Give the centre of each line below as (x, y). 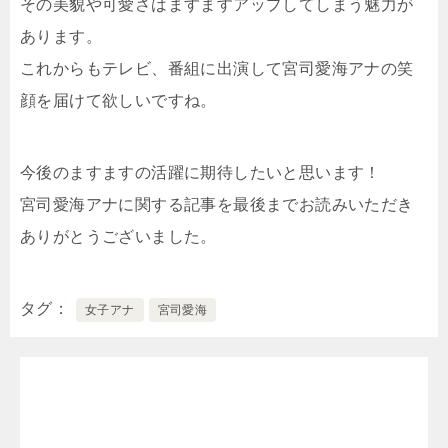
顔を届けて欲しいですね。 (118, 100)
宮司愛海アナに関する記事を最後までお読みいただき (217, 204)
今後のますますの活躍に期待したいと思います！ (200, 172)
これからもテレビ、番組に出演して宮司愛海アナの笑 (217, 68)
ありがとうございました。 (118, 236)
